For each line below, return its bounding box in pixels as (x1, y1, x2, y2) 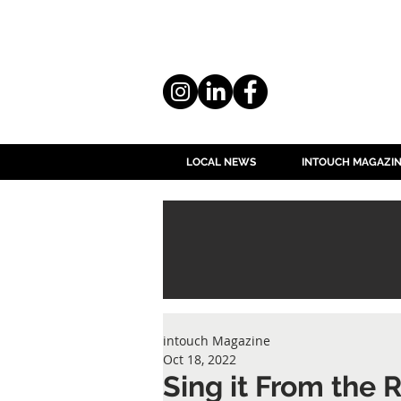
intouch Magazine (163, 332, 270, 349)
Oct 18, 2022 (163, 351, 236, 368)
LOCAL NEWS (185, 156, 256, 168)
